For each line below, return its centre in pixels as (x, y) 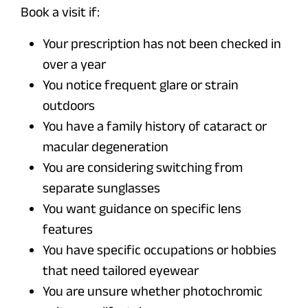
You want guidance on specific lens (142, 209)
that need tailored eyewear (121, 271)
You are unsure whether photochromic (153, 291)
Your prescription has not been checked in (162, 44)
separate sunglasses (101, 188)
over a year (74, 64)
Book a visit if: (60, 12)
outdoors (69, 106)
